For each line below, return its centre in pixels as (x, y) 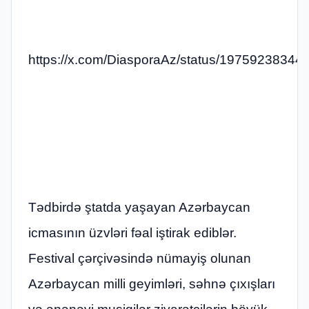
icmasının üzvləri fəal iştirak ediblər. (132, 233)
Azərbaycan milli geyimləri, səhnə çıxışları (152, 284)
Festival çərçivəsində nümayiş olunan (140, 259)
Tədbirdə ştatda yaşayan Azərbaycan (139, 208)
